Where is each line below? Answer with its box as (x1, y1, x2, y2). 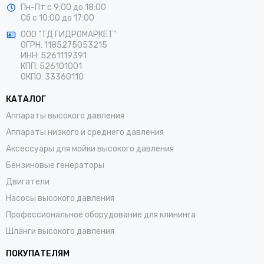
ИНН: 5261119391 (21, 50, 87, 61)
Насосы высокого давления (6, 193, 114, 203)
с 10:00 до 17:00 (31, 12, 94, 23)
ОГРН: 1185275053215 (21, 39, 107, 50)
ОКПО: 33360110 (21, 71, 84, 82)
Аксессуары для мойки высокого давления (6, 143, 174, 154)
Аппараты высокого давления (6, 110, 124, 121)
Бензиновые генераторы (6, 160, 104, 170)
